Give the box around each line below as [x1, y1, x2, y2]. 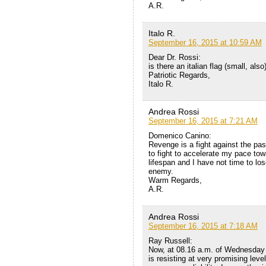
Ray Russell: [148, 236, 192, 246]
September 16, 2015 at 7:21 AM [148, 116, 258, 126]
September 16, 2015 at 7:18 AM [148, 221, 258, 231]
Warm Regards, [148, 176, 202, 185]
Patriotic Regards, [148, 71, 210, 80]
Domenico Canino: [148, 131, 211, 141]
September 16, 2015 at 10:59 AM [148, 38, 262, 47]
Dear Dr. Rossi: [148, 53, 201, 62]
